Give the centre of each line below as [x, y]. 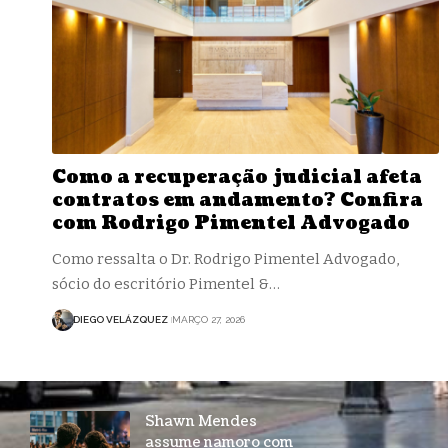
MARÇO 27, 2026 [208, 320]
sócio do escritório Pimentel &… [166, 283]
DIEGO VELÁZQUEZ [120, 320]
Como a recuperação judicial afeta [237, 177]
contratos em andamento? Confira [237, 200]
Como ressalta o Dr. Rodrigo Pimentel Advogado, [225, 258]
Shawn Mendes [201, 421]
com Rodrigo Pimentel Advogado [231, 223]
